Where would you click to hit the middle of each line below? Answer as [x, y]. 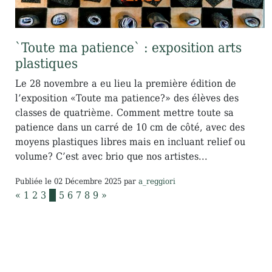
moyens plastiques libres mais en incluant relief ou [130, 142]
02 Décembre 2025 [88, 182]
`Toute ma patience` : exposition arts [128, 48]
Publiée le [33, 182]
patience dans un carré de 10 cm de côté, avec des [130, 127]
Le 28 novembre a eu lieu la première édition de [126, 84]
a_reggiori [157, 182]
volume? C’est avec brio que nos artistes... [111, 157]
